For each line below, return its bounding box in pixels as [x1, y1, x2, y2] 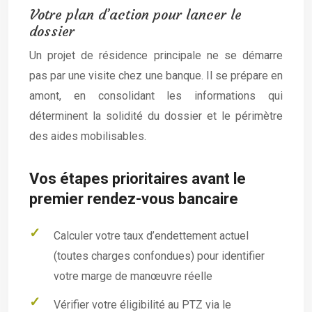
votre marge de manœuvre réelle [54, 269, 213, 283]
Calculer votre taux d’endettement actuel [54, 228, 249, 242]
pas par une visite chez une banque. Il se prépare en [29, 68, 283, 82]
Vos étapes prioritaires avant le [29, 169, 246, 187]
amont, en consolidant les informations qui [29, 88, 283, 102]
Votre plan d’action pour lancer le [29, 5, 242, 23]
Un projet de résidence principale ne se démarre [29, 48, 283, 62]
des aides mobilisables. [29, 129, 146, 143]
